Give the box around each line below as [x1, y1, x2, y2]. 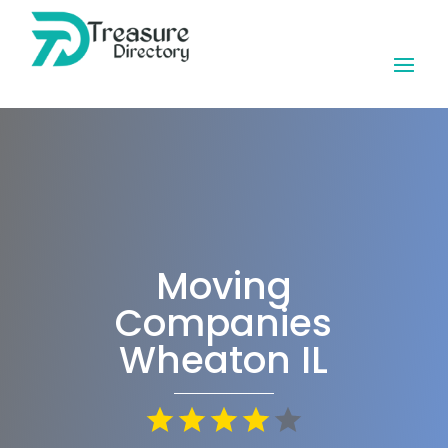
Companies [115, 297, 333, 349]
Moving [155, 260, 292, 312]
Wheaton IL [119, 334, 329, 386]
